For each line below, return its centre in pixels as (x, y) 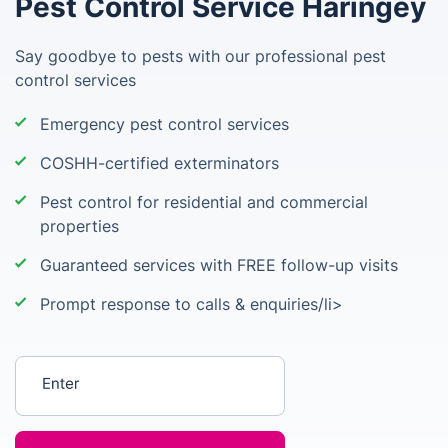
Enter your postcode (96, 369)
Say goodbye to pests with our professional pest (200, 56)
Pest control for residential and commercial (204, 202)
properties (79, 226)
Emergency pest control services (164, 124)
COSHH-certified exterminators (159, 163)
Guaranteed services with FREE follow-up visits (219, 265)
